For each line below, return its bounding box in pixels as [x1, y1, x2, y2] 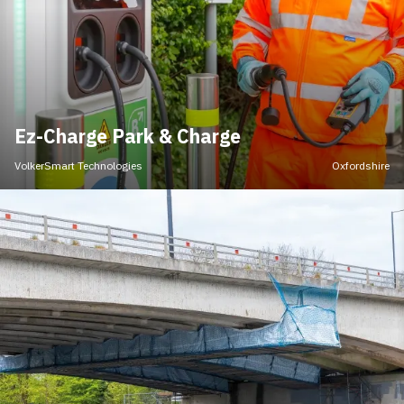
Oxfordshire [332, 159, 390, 173]
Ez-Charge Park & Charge [14, 124, 241, 150]
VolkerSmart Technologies [14, 159, 142, 173]
